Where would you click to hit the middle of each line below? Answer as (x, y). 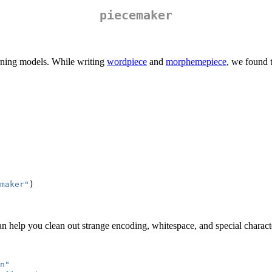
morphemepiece (196, 62)
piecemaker (136, 15)
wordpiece (127, 62)
